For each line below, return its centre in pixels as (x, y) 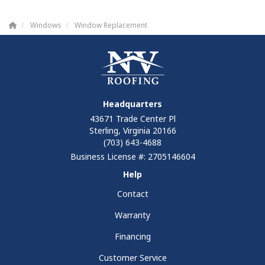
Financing (132, 237)
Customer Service (132, 258)
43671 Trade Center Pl (132, 119)
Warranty (132, 215)
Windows (46, 25)
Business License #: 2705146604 (132, 157)
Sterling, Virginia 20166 (132, 131)
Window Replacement (111, 25)
